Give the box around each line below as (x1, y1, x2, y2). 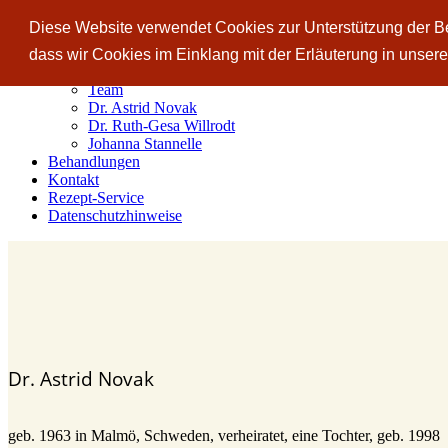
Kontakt (48, 171, 99, 188)
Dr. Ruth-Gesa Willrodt (88, 117, 235, 134)
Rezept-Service (48, 189, 144, 206)
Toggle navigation (16, 11, 117, 26)
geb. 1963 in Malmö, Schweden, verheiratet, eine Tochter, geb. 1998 (8, 427, 440, 444)
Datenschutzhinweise (48, 207, 182, 224)
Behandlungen (48, 153, 140, 170)
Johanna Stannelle (88, 135, 202, 152)
